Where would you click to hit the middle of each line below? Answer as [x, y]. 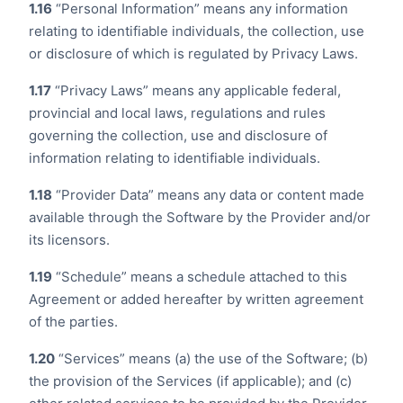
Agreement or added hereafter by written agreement [196, 299]
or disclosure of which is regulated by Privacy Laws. [193, 54]
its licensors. [69, 240]
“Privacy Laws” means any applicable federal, [196, 90]
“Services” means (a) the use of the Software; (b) [211, 358]
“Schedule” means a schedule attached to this [200, 277]
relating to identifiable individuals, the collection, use [197, 31]
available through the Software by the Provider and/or [200, 217]
